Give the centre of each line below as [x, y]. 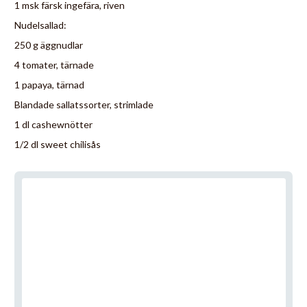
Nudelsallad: [40, 25]
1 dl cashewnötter [53, 124]
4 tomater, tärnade [54, 64]
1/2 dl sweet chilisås [58, 144]
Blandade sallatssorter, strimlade [84, 104]
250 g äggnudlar [49, 45]
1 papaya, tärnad [49, 84]
